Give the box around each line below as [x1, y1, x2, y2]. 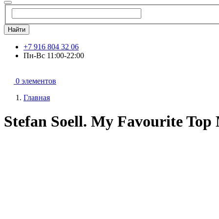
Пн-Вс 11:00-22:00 [23, 51, 84, 60]
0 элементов [16, 76, 56, 85]
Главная [23, 93, 50, 102]
